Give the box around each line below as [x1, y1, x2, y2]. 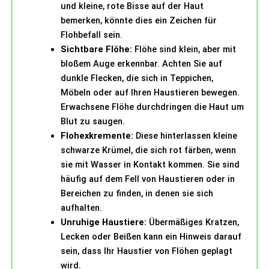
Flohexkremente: [61, 130, 133, 142]
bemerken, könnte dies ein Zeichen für [61, 15, 217, 26]
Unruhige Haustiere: [61, 217, 147, 228]
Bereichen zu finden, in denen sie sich [61, 188, 213, 199]
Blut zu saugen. [61, 116, 125, 127]
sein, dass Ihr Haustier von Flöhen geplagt [61, 246, 232, 257]
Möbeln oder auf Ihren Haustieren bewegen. [61, 87, 240, 98]
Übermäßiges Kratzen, [147, 217, 239, 228]
